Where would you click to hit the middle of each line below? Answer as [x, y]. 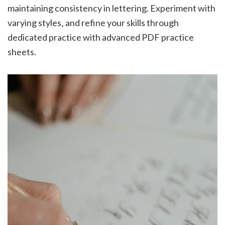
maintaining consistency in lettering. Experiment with [111, 8]
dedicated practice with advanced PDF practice [101, 37]
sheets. [22, 52]
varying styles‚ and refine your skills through [93, 23]
